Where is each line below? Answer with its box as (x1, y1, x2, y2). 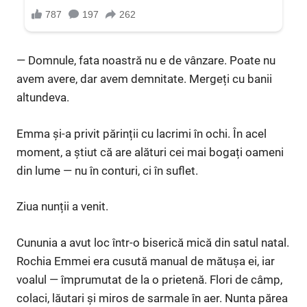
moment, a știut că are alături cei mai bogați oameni (16, 145, 284, 159)
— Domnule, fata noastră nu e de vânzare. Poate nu (16, 53, 275, 68)
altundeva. (16, 90, 69, 105)
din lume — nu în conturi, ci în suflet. (16, 163, 198, 177)
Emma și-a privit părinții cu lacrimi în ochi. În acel (16, 126, 267, 140)
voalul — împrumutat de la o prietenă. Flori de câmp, (16, 272, 282, 286)
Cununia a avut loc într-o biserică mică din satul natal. (16, 235, 289, 249)
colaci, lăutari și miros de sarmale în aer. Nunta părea (16, 291, 288, 305)
